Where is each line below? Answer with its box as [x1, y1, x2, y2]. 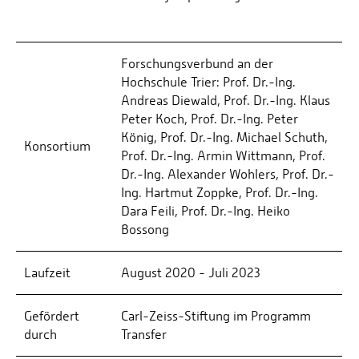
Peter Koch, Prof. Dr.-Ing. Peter [121, 111, 298, 127]
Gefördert [24, 309, 79, 325]
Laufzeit [24, 265, 71, 281]
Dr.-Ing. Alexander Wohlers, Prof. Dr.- [121, 167, 334, 183]
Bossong [121, 222, 169, 238]
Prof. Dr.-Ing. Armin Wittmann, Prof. [121, 148, 325, 164]
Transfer [121, 327, 167, 343]
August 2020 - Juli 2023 [121, 265, 260, 281]
